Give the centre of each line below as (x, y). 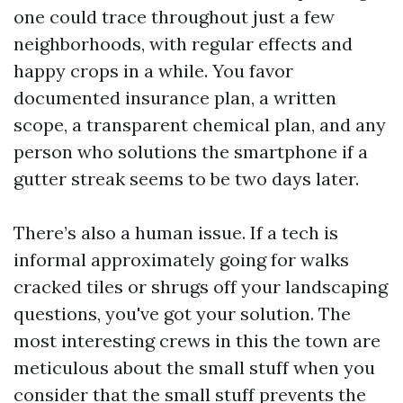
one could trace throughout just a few (174, 17)
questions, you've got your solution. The (182, 313)
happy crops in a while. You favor (153, 71)
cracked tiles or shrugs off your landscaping (201, 287)
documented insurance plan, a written (175, 98)
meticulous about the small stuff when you (194, 367)
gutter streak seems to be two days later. (186, 179)
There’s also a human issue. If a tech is (176, 233)
